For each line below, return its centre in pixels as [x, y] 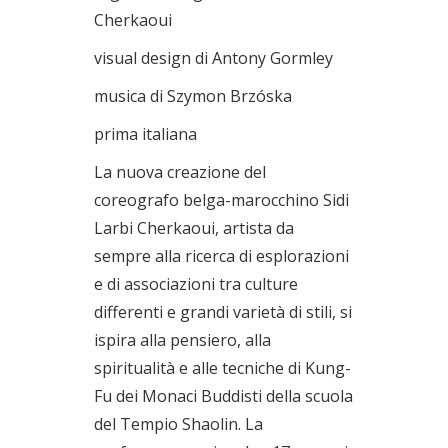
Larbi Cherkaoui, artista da [194, 228]
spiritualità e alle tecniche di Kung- [222, 368]
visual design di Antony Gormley [213, 58]
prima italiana [145, 134]
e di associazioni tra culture [196, 284]
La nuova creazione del [180, 172]
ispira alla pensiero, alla [182, 340]
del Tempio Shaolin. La [178, 424]
